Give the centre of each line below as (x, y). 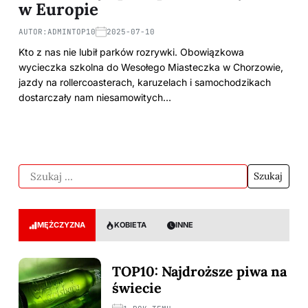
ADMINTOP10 (71, 32)
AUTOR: (33, 32)
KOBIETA (130, 225)
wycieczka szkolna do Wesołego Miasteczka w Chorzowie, (151, 67)
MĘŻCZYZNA (61, 225)
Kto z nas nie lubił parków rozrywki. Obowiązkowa (131, 52)
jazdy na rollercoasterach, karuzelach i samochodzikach (145, 82)
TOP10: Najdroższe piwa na (199, 271)
